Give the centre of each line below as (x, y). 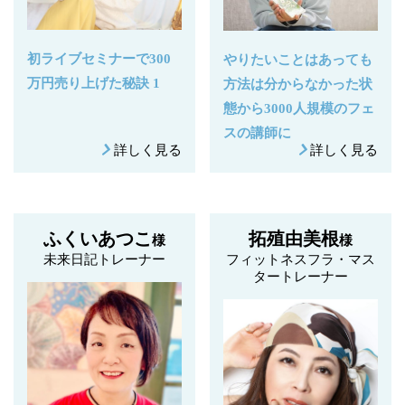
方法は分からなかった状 (298, 85)
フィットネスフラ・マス (301, 260)
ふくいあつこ (97, 239)
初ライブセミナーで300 (99, 58)
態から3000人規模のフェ (299, 109)
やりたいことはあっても (298, 60)
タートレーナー (301, 277)
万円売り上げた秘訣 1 (94, 83)
